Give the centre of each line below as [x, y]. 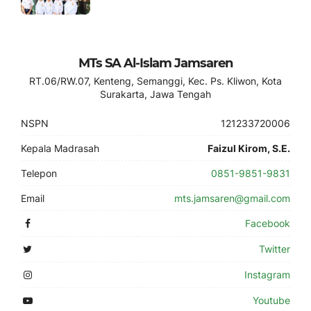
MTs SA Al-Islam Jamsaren [155, 63]
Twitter [275, 249]
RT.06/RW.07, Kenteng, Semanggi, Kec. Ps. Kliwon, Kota [155, 81]
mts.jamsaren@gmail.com [232, 198]
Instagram [267, 275]
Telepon [39, 173]
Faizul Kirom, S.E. [249, 148]
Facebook [268, 223]
